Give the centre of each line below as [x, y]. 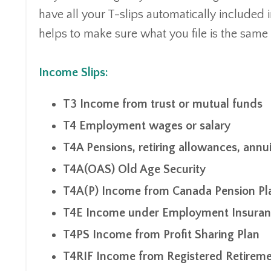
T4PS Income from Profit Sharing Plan [161, 234]
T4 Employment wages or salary [147, 126]
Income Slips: [73, 72]
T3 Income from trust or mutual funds [163, 104]
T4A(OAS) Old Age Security [134, 169]
